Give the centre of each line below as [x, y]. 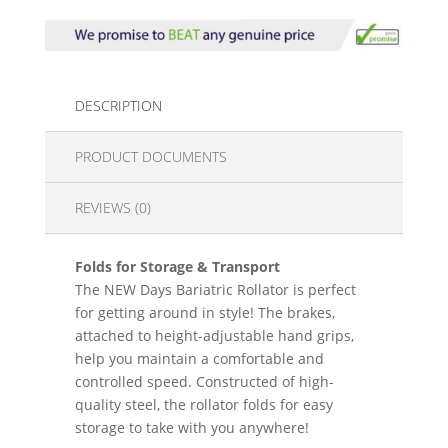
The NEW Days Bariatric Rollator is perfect [215, 289]
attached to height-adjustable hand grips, [214, 335]
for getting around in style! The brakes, [204, 312]
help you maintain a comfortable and [199, 358]
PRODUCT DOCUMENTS [150, 156]
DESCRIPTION [118, 105]
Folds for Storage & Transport [177, 266]
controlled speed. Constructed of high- [204, 381]
